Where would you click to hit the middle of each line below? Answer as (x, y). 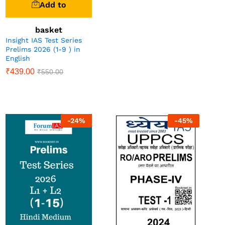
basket (49, 30)
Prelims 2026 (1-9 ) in (43, 49)
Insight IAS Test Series (44, 40)
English (18, 59)
